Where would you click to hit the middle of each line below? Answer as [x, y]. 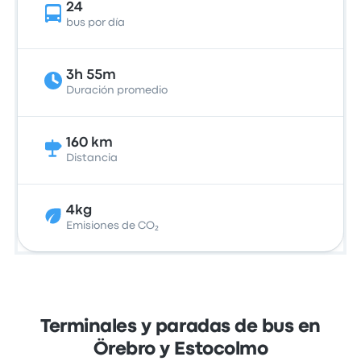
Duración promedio [117, 90]
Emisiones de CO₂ [113, 226]
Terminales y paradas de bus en [180, 327]
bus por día [96, 23]
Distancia [92, 158]
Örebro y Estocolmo [180, 350]
